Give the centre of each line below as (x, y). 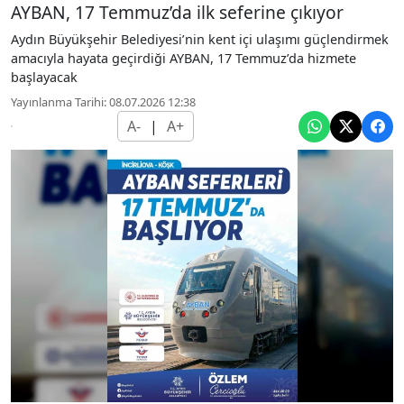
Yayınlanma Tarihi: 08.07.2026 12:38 (103, 101)
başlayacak (44, 77)
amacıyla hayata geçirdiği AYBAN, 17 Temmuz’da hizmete (184, 58)
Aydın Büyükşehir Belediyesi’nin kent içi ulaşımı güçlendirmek (200, 39)
